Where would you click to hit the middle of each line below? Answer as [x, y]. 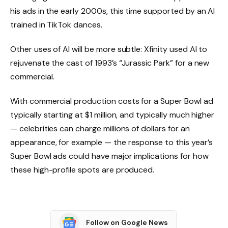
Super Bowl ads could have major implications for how [109, 156]
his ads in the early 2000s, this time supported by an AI [113, 11]
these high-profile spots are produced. [82, 169]
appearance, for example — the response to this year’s [111, 142]
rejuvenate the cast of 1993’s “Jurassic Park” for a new [110, 63]
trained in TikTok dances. [56, 25]
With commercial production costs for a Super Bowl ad [112, 101]
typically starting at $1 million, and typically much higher [112, 115]
